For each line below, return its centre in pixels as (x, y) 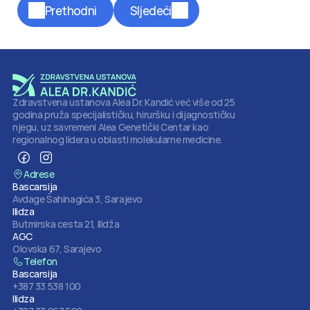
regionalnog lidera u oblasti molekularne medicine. (117, 139)
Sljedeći (151, 10)
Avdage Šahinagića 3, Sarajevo (77, 199)
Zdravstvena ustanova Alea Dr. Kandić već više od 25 (124, 102)
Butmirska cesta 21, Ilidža (66, 224)
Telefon (41, 261)
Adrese (39, 174)
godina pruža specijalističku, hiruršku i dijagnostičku (124, 115)
